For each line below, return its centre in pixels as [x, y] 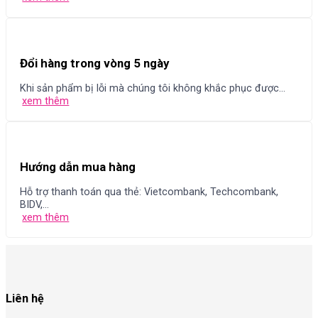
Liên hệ [25, 299]
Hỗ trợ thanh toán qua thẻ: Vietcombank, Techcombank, [149, 192]
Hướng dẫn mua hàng [78, 167]
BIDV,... [35, 204]
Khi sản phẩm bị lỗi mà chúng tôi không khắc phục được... [153, 88]
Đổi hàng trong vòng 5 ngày [95, 63]
